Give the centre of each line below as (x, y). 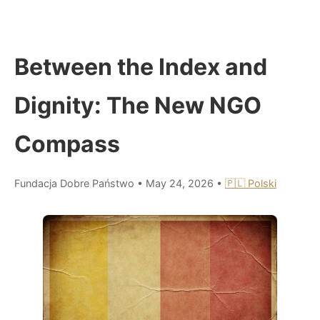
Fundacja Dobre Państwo (74, 183)
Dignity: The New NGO (138, 105)
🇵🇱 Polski (251, 183)
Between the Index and (141, 66)
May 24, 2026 (181, 183)
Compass (67, 144)
